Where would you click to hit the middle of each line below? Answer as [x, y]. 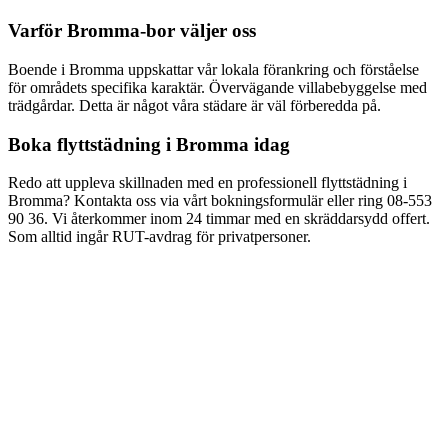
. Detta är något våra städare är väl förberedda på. [226, 105]
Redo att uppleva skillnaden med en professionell [164, 183]
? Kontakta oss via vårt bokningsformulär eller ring [225, 201]
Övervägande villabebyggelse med [318, 87]
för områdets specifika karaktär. [108, 87]
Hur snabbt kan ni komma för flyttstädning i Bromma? [171, 363]
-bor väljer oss [198, 31]
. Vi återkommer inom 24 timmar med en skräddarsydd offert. [237, 219]
